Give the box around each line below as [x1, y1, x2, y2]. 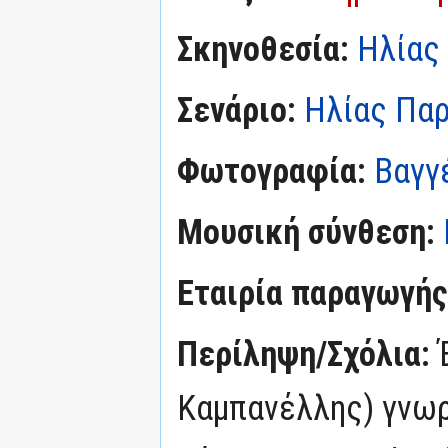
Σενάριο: [177, 90, 296, 131]
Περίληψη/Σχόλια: [177, 334, 438, 375]
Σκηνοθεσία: [177, 29, 349, 70]
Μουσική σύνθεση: [177, 212, 435, 253]
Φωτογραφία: [177, 151, 366, 192]
